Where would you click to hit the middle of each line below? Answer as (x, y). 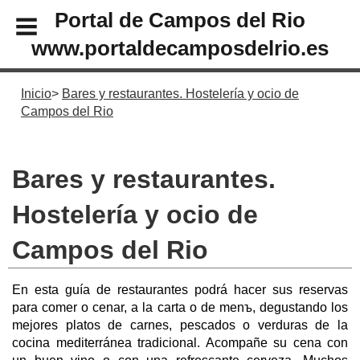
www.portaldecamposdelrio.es (180, 48)
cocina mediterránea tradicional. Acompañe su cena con (180, 342)
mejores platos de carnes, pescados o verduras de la (180, 325)
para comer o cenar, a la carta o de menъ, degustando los (180, 307)
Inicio (36, 94)
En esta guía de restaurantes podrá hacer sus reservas (180, 289)
